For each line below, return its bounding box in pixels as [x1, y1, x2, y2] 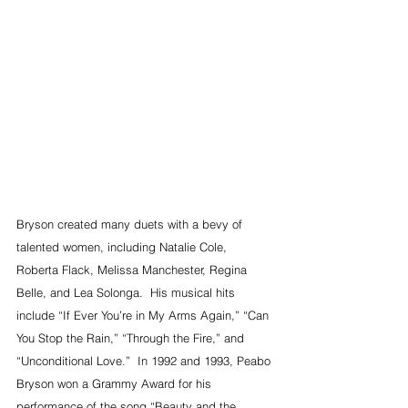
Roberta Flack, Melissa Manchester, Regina [16, 261, 250, 277]
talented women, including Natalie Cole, [16, 239, 230, 254]
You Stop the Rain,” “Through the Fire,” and [16, 330, 248, 345]
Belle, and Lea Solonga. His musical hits [16, 284, 239, 300]
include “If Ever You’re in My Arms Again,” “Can [16, 307, 272, 322]
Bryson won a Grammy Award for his [16, 375, 215, 391]
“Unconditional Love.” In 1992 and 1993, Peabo [16, 352, 274, 368]
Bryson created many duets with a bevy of [16, 216, 246, 231]
